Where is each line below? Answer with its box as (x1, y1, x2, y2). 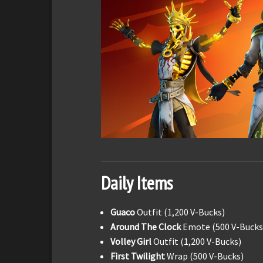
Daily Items (101, 170, 173, 195)
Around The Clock (110, 220, 183, 232)
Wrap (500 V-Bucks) (167, 249, 244, 262)
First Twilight (110, 249, 167, 262)
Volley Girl (110, 235, 153, 247)
